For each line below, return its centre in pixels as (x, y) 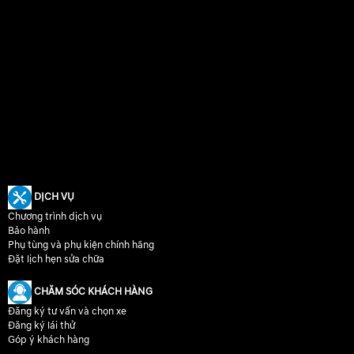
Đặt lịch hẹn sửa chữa (56, 260)
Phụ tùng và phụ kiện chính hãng (81, 245)
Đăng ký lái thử (41, 326)
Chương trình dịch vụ (55, 217)
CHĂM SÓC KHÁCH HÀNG (92, 292)
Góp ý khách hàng (49, 340)
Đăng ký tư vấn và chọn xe (67, 312)
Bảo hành (29, 231)
